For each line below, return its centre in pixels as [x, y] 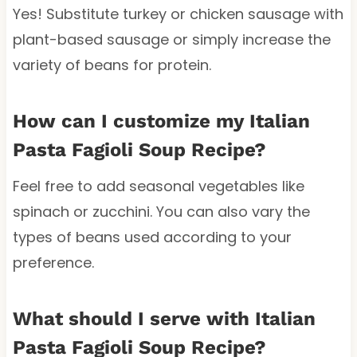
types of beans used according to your [152, 237]
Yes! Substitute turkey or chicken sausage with [178, 14]
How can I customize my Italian [161, 122]
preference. [53, 263]
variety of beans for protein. [112, 65]
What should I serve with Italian [164, 319]
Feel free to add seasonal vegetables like [158, 186]
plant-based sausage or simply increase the [171, 40]
